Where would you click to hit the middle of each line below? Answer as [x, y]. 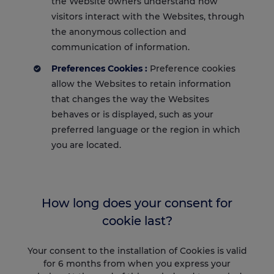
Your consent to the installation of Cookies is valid [137, 250]
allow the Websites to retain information [141, 83]
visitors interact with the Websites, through [148, 16]
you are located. [86, 145]
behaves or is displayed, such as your [132, 114]
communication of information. [120, 47]
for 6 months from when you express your [137, 263]
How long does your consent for [137, 203]
